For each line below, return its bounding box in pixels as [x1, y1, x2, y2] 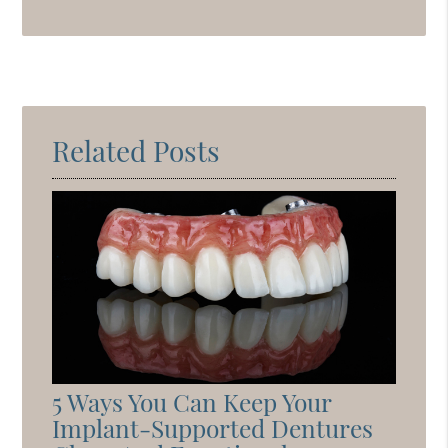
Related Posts [52, 131, 221, 169]
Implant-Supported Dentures [52, 411, 374, 445]
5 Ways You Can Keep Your [52, 385, 332, 419]
